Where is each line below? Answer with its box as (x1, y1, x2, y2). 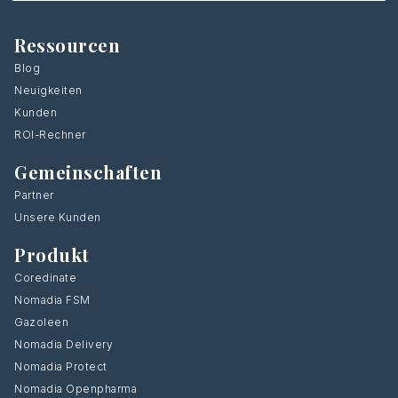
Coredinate (14, 271, 76, 285)
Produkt (14, 243, 90, 267)
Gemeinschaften (14, 160, 162, 185)
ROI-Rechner (14, 128, 86, 142)
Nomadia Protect (14, 360, 107, 374)
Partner (14, 188, 54, 203)
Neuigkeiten (14, 84, 83, 98)
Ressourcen (14, 33, 120, 58)
